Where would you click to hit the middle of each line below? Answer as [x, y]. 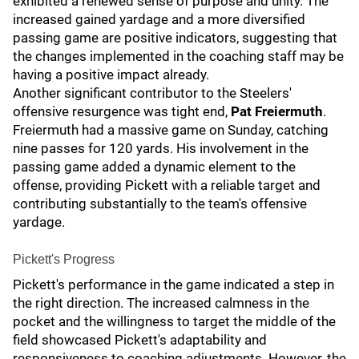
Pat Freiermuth [277, 111]
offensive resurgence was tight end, [122, 111]
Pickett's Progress [64, 259]
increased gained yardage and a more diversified [159, 19]
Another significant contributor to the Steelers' [152, 93]
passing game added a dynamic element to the [154, 167]
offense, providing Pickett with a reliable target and [167, 185]
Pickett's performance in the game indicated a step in [173, 284]
